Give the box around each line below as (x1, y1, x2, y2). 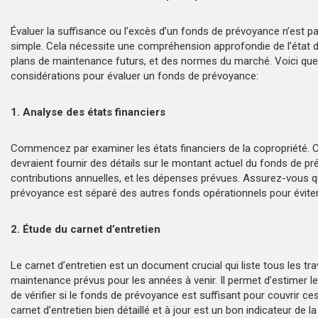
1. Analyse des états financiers (11, 106, 171, 119)
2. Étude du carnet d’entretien (11, 223, 166, 236)
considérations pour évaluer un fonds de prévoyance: (11, 70, 258, 83)
